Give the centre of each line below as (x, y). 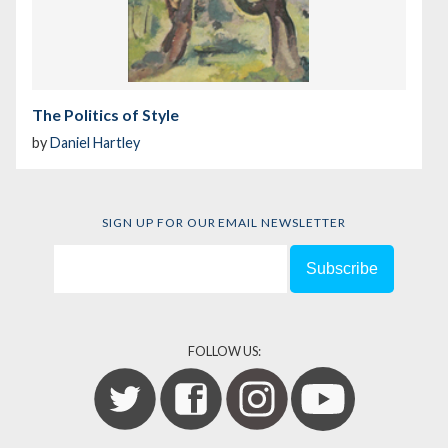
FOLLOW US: (224, 350)
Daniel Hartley (95, 142)
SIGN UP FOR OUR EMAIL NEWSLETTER (224, 222)
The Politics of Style (105, 114)
